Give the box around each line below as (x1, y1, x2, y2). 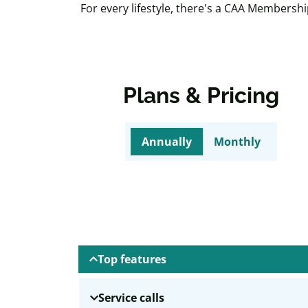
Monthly (213, 134, 261, 149)
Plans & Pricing (122, 82, 279, 108)
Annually (141, 134, 192, 149)
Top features (98, 252, 166, 267)
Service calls (98, 290, 164, 305)
